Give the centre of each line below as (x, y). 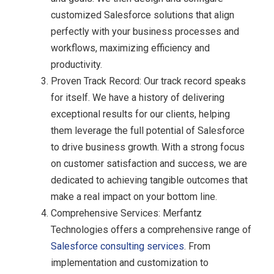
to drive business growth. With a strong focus (148, 147)
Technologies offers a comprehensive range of (151, 229)
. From (197, 246)
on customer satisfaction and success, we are (149, 163)
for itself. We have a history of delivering (138, 97)
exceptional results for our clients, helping (140, 114)
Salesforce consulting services (117, 246)
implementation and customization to (130, 262)
